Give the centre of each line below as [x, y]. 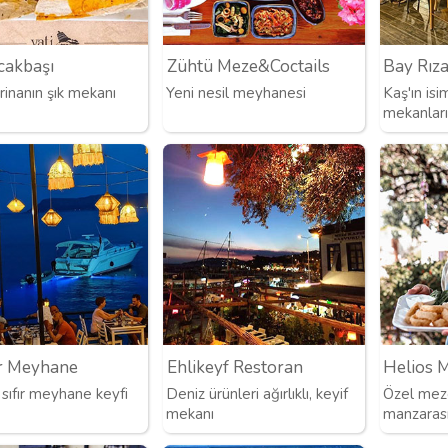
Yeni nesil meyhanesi [236, 92]
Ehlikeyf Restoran [234, 367]
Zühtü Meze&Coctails [248, 66]
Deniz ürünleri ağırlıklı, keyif [257, 393]
